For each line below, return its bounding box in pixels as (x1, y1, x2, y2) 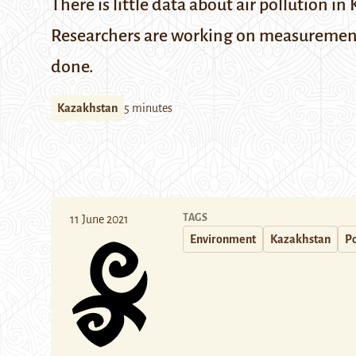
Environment (190, 233, 256, 246)
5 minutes (124, 102, 172, 114)
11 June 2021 (70, 213, 129, 226)
